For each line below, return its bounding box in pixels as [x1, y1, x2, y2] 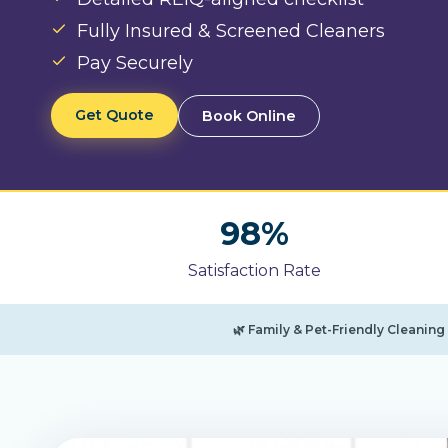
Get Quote [75, 106, 154, 125]
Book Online [202, 106, 296, 125]
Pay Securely [77, 52, 193, 75]
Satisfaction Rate [187, 260, 321, 280]
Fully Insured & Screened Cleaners [77, 20, 385, 43]
